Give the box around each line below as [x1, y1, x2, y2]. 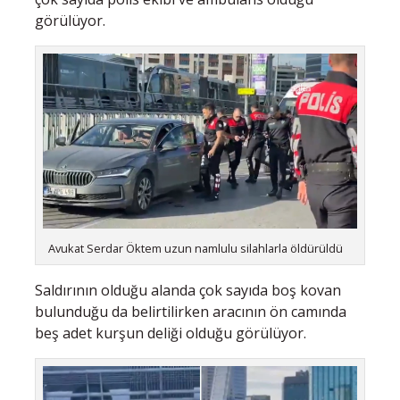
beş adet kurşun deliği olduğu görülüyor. [35, 322, 306, 343]
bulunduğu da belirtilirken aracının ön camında [35, 301, 346, 321]
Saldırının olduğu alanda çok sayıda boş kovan [35, 279, 341, 300]
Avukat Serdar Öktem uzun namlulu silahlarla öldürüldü [48, 240, 344, 257]
